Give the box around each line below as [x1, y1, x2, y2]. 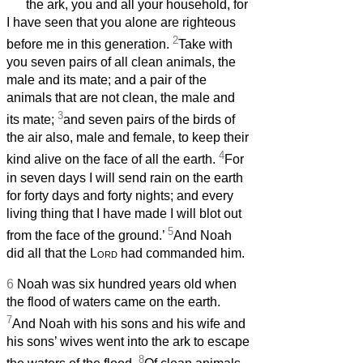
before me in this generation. [6, 37, 173, 52]
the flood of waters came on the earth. [6, 295, 220, 310]
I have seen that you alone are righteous [6, 15, 236, 29]
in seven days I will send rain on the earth [6, 170, 243, 185]
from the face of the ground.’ [6, 228, 168, 243]
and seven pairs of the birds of [63, 113, 235, 127]
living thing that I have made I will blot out [6, 206, 241, 220]
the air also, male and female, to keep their [6, 130, 249, 145]
